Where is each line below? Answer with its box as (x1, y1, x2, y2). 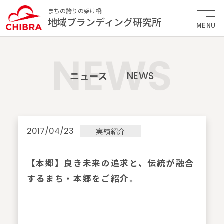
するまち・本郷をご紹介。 (26, 172, 139, 184)
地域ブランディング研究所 (47, 15, 161, 29)
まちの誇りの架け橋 (47, 6, 102, 15)
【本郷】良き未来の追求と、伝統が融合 (26, 156, 194, 169)
